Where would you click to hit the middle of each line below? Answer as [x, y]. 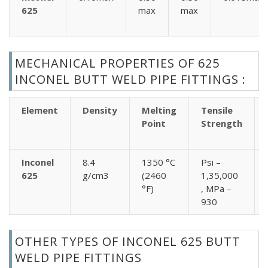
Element [40, 110]
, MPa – [216, 188]
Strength [222, 123]
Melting [159, 110]
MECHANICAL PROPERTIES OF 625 [117, 63]
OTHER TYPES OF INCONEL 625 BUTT [128, 241]
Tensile [217, 110]
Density [100, 110]
